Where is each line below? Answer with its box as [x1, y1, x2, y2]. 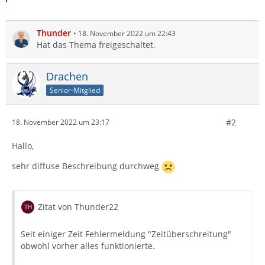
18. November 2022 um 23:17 [12, 117, 109, 128]
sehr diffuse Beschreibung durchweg [12, 160, 161, 172]
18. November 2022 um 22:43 [78, 28, 176, 38]
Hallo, [12, 140, 34, 151]
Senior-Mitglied [50, 85, 100, 95]
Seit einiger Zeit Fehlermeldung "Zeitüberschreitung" [21, 228, 231, 240]
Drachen [46, 69, 88, 83]
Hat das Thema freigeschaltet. [37, 38, 156, 50]
